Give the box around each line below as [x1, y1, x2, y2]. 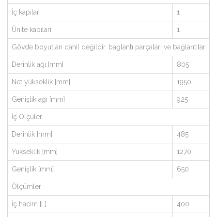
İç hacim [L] [12, 200, 46, 208]
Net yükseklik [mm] [12, 78, 70, 86]
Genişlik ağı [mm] [12, 95, 65, 103]
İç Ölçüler [12, 113, 42, 121]
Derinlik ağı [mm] [12, 61, 63, 68]
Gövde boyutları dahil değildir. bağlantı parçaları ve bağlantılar [12, 43, 205, 51]
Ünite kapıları [12, 26, 51, 33]
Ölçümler [12, 183, 41, 190]
